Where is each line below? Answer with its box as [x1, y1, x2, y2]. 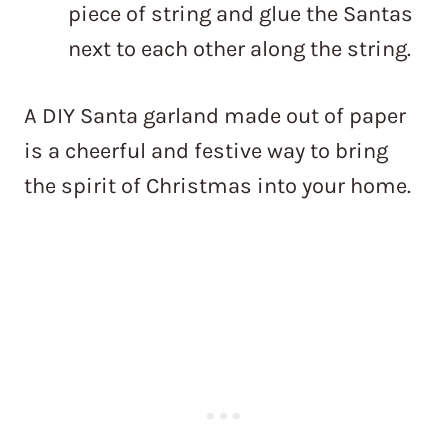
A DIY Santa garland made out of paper [24, 103, 406, 130]
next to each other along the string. [68, 36, 411, 63]
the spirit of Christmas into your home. [24, 173, 411, 200]
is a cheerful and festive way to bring [24, 138, 388, 165]
